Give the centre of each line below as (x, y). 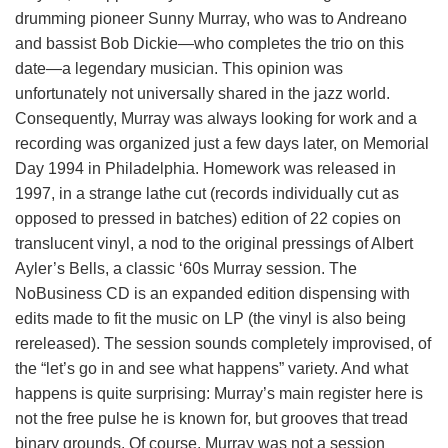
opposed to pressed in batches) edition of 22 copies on (208, 218)
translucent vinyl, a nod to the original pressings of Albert (214, 243)
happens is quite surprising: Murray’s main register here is (219, 393)
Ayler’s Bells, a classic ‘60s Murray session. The (186, 268)
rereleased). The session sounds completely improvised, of (223, 343)
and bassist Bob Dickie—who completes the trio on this (209, 43)
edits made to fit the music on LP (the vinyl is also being (210, 318)
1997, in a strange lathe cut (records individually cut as (207, 193)
